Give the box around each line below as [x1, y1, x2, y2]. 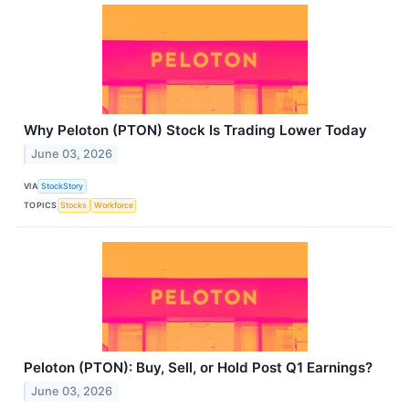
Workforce [93, 199, 133, 210]
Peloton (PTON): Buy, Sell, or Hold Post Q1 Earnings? [24, 359, 372, 377]
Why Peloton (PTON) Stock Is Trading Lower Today [24, 121, 367, 140]
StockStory [41, 180, 84, 191]
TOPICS [24, 199, 58, 210]
